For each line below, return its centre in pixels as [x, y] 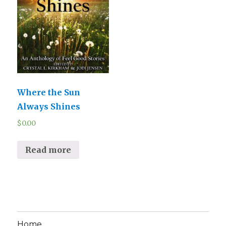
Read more [48, 150]
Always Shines [49, 106]
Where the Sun [49, 92]
